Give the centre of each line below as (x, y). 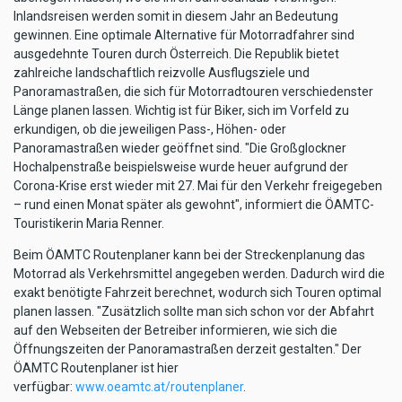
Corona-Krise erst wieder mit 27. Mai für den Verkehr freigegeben (198, 185)
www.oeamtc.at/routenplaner (159, 386)
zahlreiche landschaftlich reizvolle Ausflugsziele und (162, 72)
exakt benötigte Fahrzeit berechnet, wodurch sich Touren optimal (197, 292)
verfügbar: (44, 386)
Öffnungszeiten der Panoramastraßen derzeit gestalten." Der (188, 349)
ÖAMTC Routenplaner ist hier (96, 367)
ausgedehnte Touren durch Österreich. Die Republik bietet (176, 53)
